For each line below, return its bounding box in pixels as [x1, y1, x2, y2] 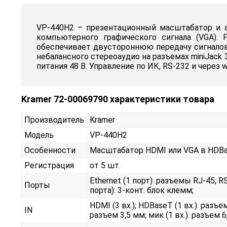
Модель [24, 130, 54, 140]
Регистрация [24, 161, 74, 171]
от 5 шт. [90, 161, 121, 171]
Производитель [24, 115, 84, 125]
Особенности [24, 145, 75, 156]
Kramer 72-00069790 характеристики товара [21, 94, 214, 105]
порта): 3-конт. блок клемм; [90, 185, 194, 196]
